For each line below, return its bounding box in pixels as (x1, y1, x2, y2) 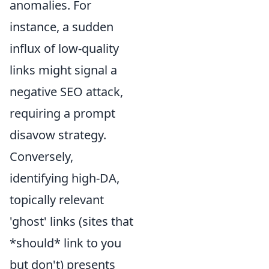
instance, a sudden (10, 18, 113, 35)
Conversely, (10, 148, 73, 165)
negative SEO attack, (10, 83, 123, 100)
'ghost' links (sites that (10, 213, 133, 229)
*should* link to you (10, 234, 121, 251)
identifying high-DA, (10, 169, 119, 186)
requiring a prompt (10, 104, 115, 121)
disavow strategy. (10, 126, 106, 143)
